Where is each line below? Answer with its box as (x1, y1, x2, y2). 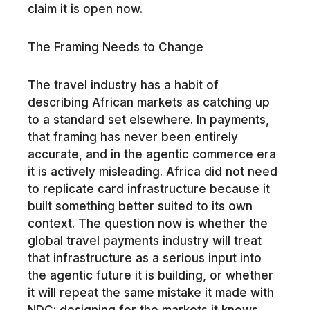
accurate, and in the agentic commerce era (27, 147, 276, 161)
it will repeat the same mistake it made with (27, 285, 274, 300)
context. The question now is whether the (27, 216, 268, 230)
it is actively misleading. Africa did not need (27, 164, 277, 179)
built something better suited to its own (27, 199, 253, 213)
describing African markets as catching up (27, 95, 270, 109)
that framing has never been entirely (27, 129, 238, 144)
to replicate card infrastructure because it (27, 181, 270, 196)
